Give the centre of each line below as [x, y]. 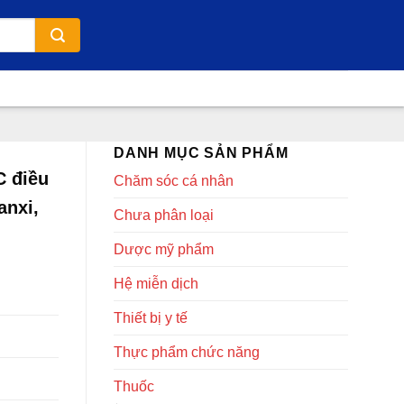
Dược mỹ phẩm [164, 249]
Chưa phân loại [164, 215]
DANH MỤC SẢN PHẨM [201, 153]
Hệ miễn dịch [156, 284]
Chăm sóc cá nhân [174, 181]
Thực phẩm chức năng [187, 352]
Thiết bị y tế [151, 318]
